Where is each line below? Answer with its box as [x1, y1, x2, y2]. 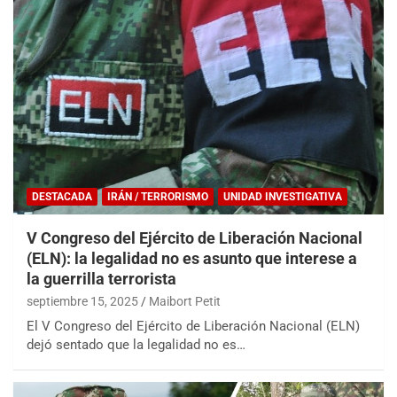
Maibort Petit [149, 294, 221, 309]
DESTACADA [32, 191, 92, 204]
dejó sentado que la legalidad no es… [27, 337, 245, 354]
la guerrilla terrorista [27, 269, 176, 289]
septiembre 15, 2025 [27, 294, 138, 309]
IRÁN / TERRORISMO [107, 191, 208, 204]
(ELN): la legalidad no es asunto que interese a [27, 249, 357, 269]
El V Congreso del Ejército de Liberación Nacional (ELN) [27, 318, 360, 335]
